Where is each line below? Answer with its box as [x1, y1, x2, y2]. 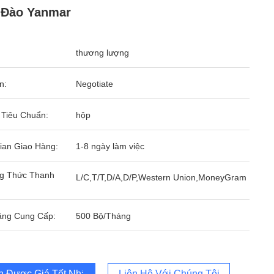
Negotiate [76, 79, 113, 89]
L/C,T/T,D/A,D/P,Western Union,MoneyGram [76, 172, 246, 182]
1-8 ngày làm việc [76, 141, 144, 151]
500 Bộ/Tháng [76, 211, 131, 221]
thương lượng [76, 48, 129, 57]
